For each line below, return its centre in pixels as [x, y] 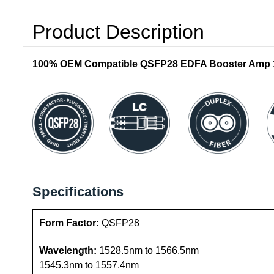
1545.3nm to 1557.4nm [89, 265]
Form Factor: [70, 223]
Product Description [118, 31]
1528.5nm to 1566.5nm [150, 251]
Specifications [78, 192]
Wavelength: [69, 251]
